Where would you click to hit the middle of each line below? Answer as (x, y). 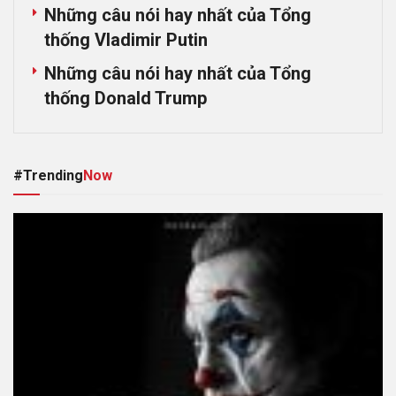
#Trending (48, 175)
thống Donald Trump (126, 98)
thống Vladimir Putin (126, 39)
